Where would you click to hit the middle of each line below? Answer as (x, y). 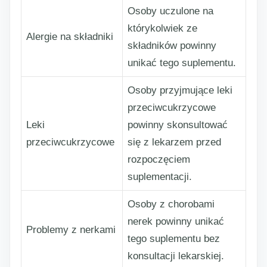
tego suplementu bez (174, 239)
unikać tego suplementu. (182, 63)
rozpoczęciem (159, 159)
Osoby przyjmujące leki (180, 90)
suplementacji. (160, 177)
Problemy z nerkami (71, 230)
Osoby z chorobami (171, 204)
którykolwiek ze (162, 28)
